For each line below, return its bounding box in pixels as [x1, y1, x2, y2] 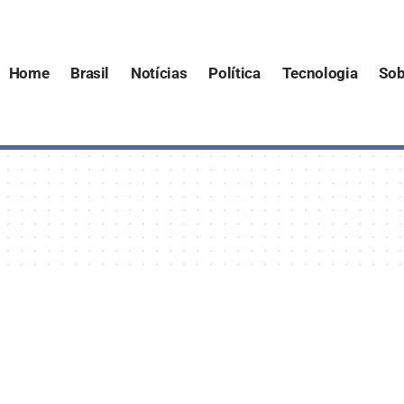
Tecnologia [281, 63, 358, 82]
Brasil [70, 63, 110, 82]
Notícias [131, 63, 188, 82]
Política [208, 63, 261, 82]
